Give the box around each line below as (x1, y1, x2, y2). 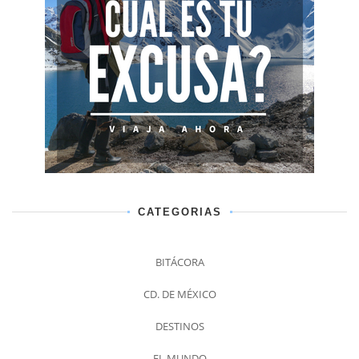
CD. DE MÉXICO (143, 287, 216, 302)
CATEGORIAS (137, 206, 222, 219)
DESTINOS (155, 319, 204, 334)
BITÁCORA (155, 255, 204, 270)
